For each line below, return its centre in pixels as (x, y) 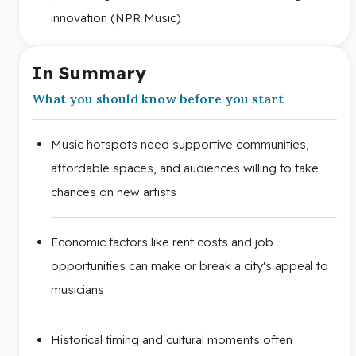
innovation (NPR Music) (116, 17)
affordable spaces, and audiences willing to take (185, 168)
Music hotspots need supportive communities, (180, 144)
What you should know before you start (158, 98)
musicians (77, 289)
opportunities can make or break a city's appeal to (190, 265)
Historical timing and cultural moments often (172, 339)
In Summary (89, 73)
